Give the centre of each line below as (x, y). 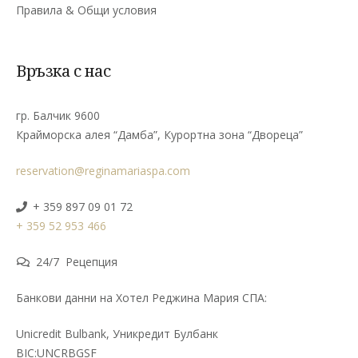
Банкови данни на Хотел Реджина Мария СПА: (141, 297)
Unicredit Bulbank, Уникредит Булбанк (117, 333)
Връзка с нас (63, 70)
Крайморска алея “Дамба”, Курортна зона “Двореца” (159, 134)
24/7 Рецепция (76, 261)
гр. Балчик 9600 (58, 115)
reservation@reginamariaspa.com (103, 170)
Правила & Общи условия (86, 10)
